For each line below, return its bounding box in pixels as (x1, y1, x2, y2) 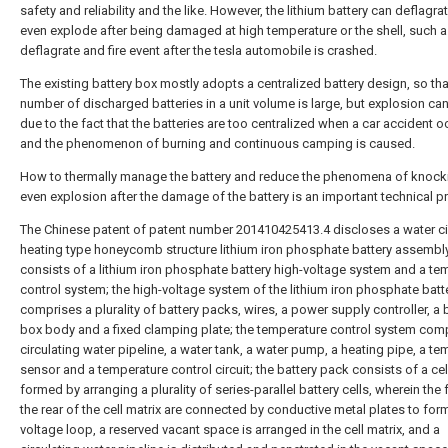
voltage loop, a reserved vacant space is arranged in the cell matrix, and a (20, 422, 440, 437)
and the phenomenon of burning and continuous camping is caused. (20, 136, 415, 151)
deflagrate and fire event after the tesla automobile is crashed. (20, 43, 377, 58)
